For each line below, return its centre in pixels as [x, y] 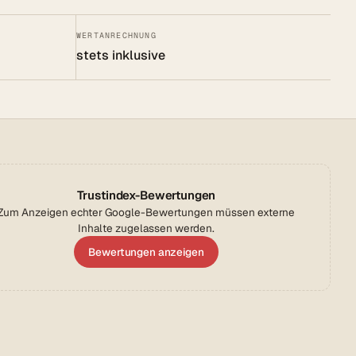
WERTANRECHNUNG [116, 36]
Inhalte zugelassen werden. [146, 228]
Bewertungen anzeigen [146, 252]
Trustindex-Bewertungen [146, 195]
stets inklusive [121, 56]
